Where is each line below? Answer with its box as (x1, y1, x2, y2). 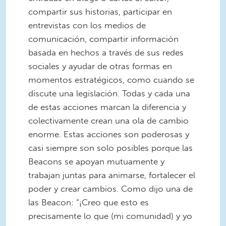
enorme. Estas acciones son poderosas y (28, 129, 189, 139)
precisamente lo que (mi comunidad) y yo (28, 210, 192, 221)
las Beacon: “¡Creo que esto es (28, 197, 149, 207)
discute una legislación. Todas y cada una (28, 88, 190, 98)
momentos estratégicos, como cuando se (28, 74, 194, 85)
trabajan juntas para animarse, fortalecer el (28, 169, 195, 180)
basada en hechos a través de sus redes (28, 47, 184, 58)
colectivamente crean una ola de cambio (28, 115, 189, 126)
